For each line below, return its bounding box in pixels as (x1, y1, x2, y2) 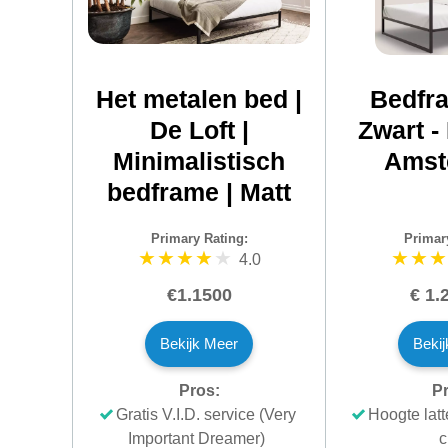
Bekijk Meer (160, 334, 238, 352)
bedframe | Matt (107, 177, 291, 206)
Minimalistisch (113, 146, 285, 175)
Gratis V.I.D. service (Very (115, 405, 296, 423)
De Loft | (149, 115, 249, 144)
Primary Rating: (150, 231, 248, 246)
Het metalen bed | (96, 84, 302, 113)
